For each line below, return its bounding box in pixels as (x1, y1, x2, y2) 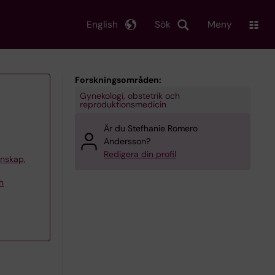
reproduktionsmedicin (79, 98, 166, 110)
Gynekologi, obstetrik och (79, 90, 180, 101)
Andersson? (104, 136, 150, 147)
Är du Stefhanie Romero (104, 123, 198, 134)
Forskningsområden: (75, 74, 161, 85)
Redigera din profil (104, 149, 176, 160)
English (87, 18, 118, 31)
